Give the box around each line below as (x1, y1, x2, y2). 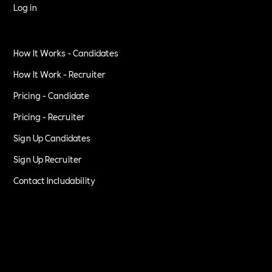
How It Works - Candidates (13, 46, 119, 59)
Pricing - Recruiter (13, 110, 86, 123)
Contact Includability (13, 174, 96, 186)
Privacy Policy (13, 234, 67, 246)
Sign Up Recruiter (13, 152, 83, 165)
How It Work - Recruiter (13, 67, 106, 80)
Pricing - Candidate (13, 89, 90, 101)
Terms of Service (13, 255, 79, 268)
